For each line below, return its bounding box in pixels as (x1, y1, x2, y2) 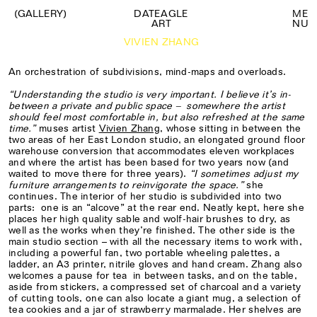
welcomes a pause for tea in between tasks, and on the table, (8, 270, 297, 281)
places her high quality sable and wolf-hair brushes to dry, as (8, 213, 291, 224)
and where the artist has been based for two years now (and (8, 156, 289, 168)
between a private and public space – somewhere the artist (8, 100, 285, 111)
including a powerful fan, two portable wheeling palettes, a (8, 247, 280, 258)
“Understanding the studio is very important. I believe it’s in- (8, 88, 292, 100)
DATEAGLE (134, 8, 189, 19)
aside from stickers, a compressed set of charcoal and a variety (8, 281, 301, 292)
